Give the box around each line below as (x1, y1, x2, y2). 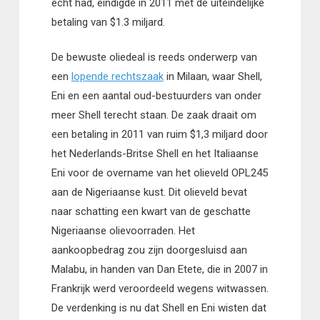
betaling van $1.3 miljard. (51, 15, 165, 29)
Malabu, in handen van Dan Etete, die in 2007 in (51, 263, 268, 276)
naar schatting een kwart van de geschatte (51, 205, 251, 219)
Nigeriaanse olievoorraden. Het (51, 224, 195, 238)
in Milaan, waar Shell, (163, 70, 262, 84)
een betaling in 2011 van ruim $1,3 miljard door (51, 128, 268, 141)
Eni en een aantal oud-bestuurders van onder (51, 89, 261, 103)
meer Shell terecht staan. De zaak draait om (51, 109, 256, 122)
